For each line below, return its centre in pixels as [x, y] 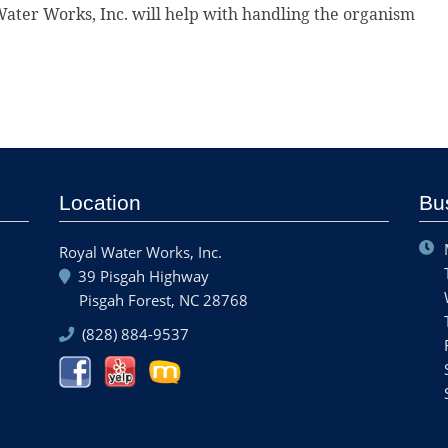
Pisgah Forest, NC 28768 [163, 300]
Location [100, 203]
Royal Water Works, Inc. [140, 252]
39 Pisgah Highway [141, 276]
